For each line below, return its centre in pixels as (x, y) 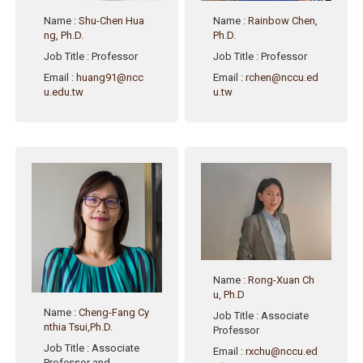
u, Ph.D (229, 295)
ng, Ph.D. (64, 35)
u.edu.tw (64, 92)
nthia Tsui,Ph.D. (79, 327)
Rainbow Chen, (283, 20)
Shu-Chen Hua (112, 20)
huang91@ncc (110, 77)
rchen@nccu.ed (282, 77)
